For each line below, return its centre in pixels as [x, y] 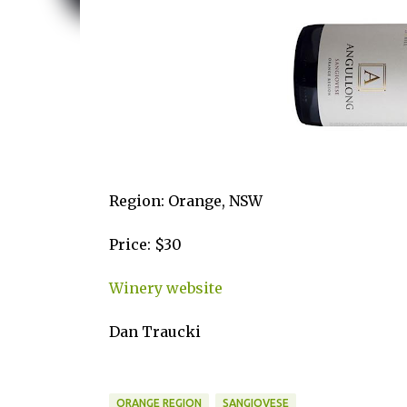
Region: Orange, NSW [185, 201]
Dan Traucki [154, 332]
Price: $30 [145, 244]
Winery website [165, 288]
